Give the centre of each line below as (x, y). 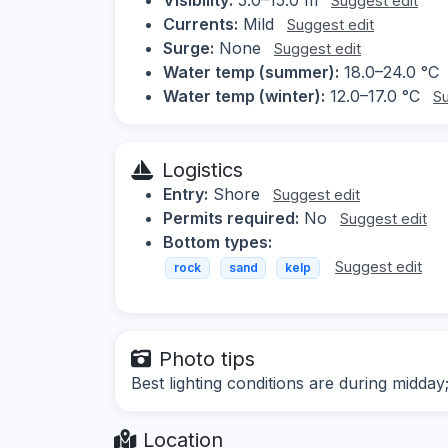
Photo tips (207, 359)
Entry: (185, 193)
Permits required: (231, 217)
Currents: (200, 23)
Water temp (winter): (244, 95)
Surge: (188, 47)
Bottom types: (217, 241)
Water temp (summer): (251, 71)
